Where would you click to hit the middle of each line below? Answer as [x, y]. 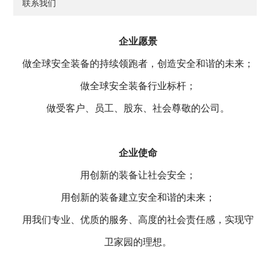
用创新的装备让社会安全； [138, 175]
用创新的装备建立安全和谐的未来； [138, 198]
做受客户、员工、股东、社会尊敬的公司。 [138, 108]
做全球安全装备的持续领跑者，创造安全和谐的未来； [138, 64]
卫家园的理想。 [138, 242]
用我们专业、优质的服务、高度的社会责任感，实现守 [138, 220]
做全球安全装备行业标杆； [138, 86]
